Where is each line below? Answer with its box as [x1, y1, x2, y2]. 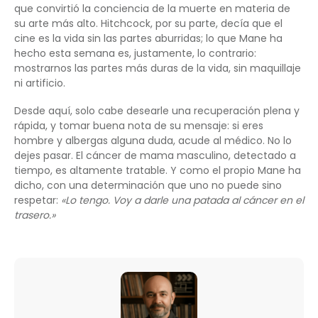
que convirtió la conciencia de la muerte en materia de [14, 1, 290, 16]
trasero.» [14, 208, 55, 223]
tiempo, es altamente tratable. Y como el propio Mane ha [14, 163, 301, 178]
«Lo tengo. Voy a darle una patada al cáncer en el [61, 193, 304, 208]
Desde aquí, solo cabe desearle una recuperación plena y [14, 104, 300, 119]
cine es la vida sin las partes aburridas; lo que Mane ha [14, 31, 283, 46]
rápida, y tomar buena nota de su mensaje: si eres [14, 119, 263, 133]
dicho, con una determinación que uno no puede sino [14, 178, 282, 193]
